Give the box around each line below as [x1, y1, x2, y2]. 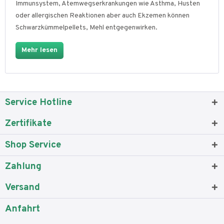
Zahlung [5, 160, 41, 172]
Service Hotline [5, 96, 72, 108]
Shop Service [5, 139, 61, 151]
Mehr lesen [21, 46, 57, 54]
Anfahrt [5, 203, 40, 215]
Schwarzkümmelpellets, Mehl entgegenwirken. [15, 23, 157, 32]
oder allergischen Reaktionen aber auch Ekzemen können [15, 11, 189, 20]
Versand [5, 181, 40, 193]
